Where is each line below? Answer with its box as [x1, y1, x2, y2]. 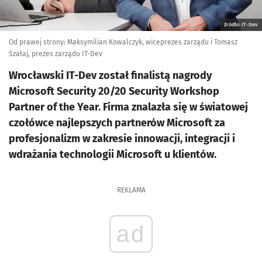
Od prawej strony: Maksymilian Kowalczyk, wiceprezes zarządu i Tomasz [9, 38, 237, 46]
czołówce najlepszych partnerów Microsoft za [9, 116, 225, 129]
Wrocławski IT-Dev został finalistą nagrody [9, 69, 212, 82]
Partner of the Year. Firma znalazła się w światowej [9, 101, 248, 113]
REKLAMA [116, 186, 146, 194]
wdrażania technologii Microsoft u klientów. [9, 148, 216, 161]
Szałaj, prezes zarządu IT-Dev [9, 50, 102, 58]
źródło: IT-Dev [224, 22, 258, 27]
